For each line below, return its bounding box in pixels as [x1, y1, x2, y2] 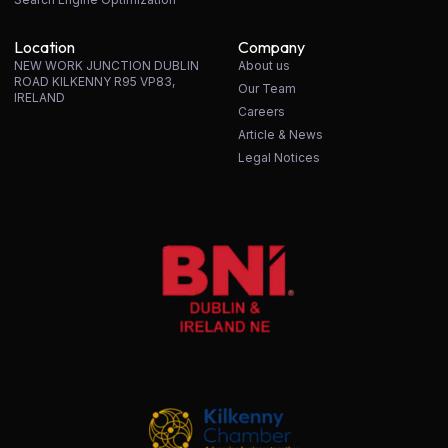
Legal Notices [238, 149, 320, 165]
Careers [238, 103, 285, 119]
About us [238, 57, 290, 73]
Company [238, 36, 305, 57]
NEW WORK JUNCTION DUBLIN [14, 57, 199, 73]
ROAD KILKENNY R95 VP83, [14, 73, 175, 89]
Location [14, 36, 75, 57]
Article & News [238, 126, 323, 142]
